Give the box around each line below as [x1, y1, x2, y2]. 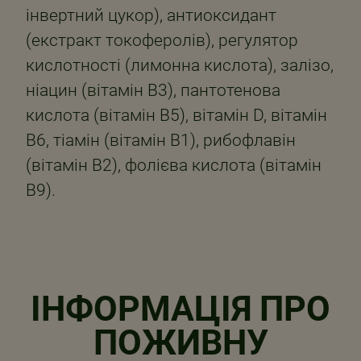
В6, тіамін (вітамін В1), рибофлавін [26, 130, 296, 150]
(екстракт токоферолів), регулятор [26, 30, 298, 50]
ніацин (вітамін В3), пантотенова [26, 80, 280, 100]
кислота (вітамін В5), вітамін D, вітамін [26, 105, 327, 125]
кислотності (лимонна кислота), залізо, [26, 55, 334, 75]
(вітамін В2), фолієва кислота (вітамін [26, 155, 322, 175]
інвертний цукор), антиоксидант [26, 5, 276, 25]
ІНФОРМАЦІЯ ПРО [31, 287, 330, 332]
